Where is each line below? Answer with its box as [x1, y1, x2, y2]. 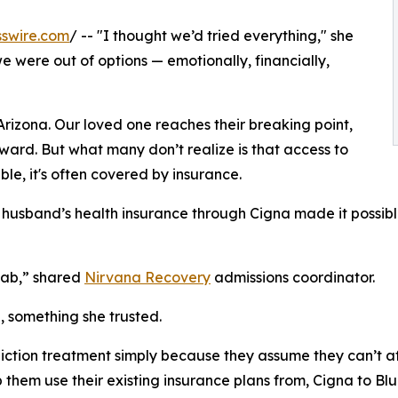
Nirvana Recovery [84, 267, 211, 286]
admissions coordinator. [211, 267, 375, 286]
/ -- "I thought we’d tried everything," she [69, 26, 354, 44]
